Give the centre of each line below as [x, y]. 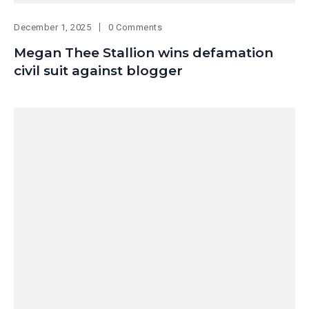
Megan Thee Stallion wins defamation [143, 53]
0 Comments [136, 28]
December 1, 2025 [53, 28]
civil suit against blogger [98, 71]
